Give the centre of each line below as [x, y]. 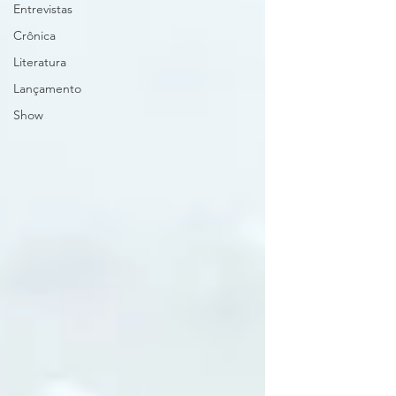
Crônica [34, 35]
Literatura [40, 62]
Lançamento [47, 88]
